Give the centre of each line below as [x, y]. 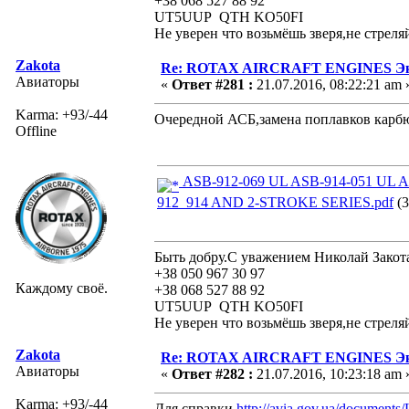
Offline [36, 131]
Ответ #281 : [212, 84]
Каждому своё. [62, 288]
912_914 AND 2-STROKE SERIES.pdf [275, 202]
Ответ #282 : [212, 373]
